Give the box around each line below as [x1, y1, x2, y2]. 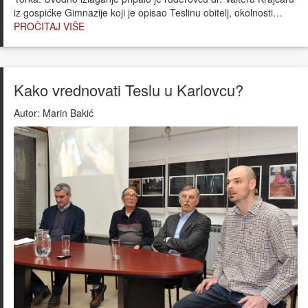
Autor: [14, 106, 40, 120]
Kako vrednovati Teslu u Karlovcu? [14, 79, 243, 101]
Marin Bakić [40, 106, 93, 120]
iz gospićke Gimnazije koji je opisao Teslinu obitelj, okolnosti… [14, 5, 283, 20]
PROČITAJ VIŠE [14, 19, 85, 34]
